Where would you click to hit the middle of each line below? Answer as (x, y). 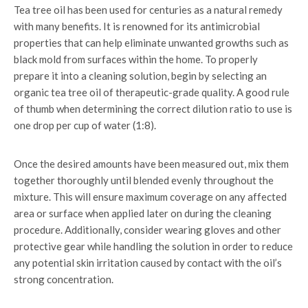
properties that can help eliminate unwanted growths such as (151, 43)
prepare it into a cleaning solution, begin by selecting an (140, 76)
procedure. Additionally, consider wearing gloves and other (147, 230)
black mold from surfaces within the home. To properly (136, 59)
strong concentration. (64, 279)
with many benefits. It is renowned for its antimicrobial (137, 26)
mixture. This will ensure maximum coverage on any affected (150, 197)
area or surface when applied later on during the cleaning (143, 213)
